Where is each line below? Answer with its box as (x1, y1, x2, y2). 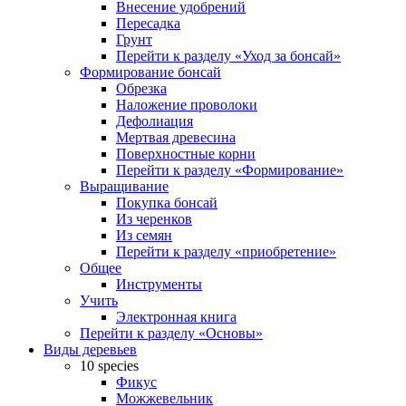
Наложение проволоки (116, 96, 257, 112)
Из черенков (116, 210, 192, 227)
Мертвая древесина (116, 129, 236, 145)
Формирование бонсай (80, 63, 221, 80)
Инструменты (116, 275, 202, 292)
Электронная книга (116, 308, 237, 324)
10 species (80, 357, 139, 373)
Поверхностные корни (116, 145, 256, 161)
